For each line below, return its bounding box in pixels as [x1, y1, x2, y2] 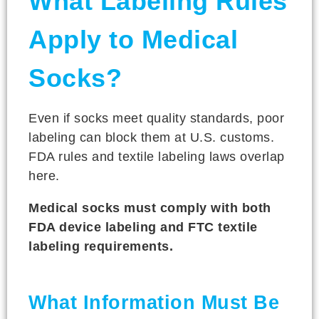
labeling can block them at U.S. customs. [28, 130, 274, 145]
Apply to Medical [28, 25, 238, 54]
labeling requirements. [28, 239, 173, 253]
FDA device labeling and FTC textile [28, 220, 258, 234]
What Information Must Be [28, 292, 279, 313]
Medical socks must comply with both [28, 201, 271, 215]
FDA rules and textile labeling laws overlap [28, 150, 285, 164]
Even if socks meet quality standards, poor [28, 111, 284, 125]
